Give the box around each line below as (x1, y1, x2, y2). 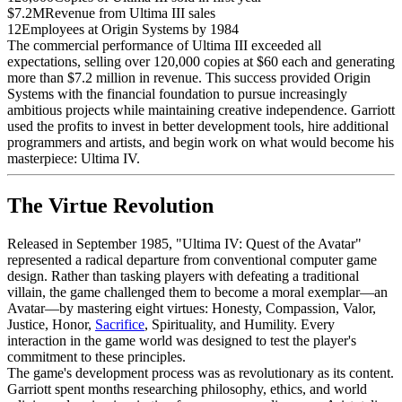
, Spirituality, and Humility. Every (144, 316, 335, 332)
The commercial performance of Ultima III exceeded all (7, 37, 321, 53)
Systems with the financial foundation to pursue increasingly (7, 85, 347, 101)
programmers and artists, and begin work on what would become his (7, 134, 394, 150)
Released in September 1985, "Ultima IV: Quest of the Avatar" (7, 235, 362, 251)
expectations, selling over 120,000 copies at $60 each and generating (7, 53, 395, 69)
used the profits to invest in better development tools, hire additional (7, 118, 389, 134)
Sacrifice (95, 316, 144, 332)
